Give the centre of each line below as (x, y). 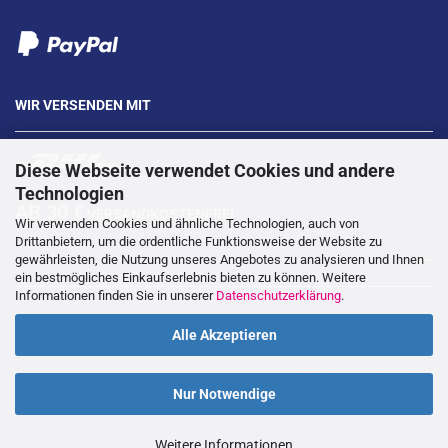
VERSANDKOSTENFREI (159, 214)
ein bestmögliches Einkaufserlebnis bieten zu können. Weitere (190, 277)
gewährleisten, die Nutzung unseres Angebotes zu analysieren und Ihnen (219, 259)
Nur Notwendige (224, 394)
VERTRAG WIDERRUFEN (336, 375)
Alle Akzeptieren (224, 334)
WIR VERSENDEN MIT (83, 105)
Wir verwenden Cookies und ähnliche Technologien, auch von (187, 223)
